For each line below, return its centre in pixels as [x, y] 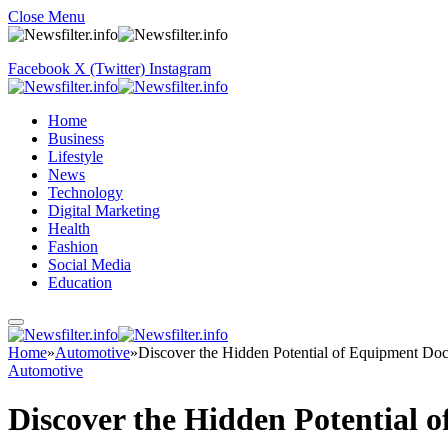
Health [69, 228]
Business [76, 138]
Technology [85, 192]
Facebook [39, 68]
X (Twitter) [109, 68]
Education [80, 282]
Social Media [89, 264]
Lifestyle [75, 156]
